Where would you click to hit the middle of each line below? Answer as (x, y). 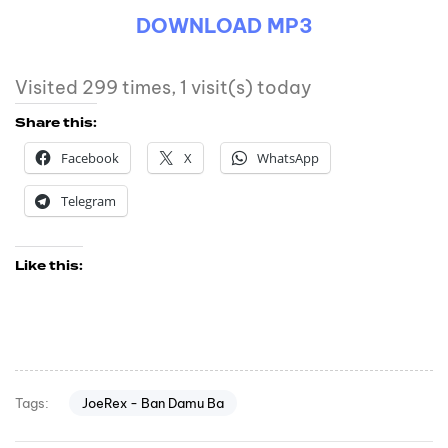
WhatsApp (288, 158)
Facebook (90, 158)
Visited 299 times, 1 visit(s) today (163, 88)
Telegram (88, 201)
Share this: (56, 123)
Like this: (49, 266)
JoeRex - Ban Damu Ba (152, 402)
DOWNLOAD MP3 (224, 26)
